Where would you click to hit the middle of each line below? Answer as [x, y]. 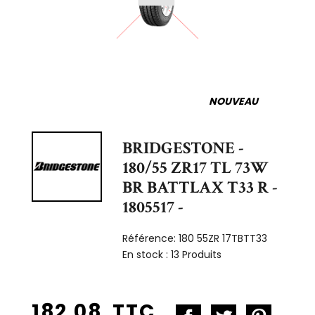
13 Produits [197, 254]
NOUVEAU [233, 101]
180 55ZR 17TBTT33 [223, 238]
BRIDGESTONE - [184, 148]
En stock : [147, 254]
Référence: [151, 238]
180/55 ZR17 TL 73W [196, 167]
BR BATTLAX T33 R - [200, 187]
